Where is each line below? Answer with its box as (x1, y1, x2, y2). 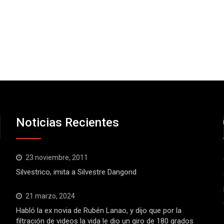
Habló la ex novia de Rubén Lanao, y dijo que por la (16, 206, 182, 215)
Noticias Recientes (16, 115, 119, 129)
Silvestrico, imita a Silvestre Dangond (16, 167, 137, 176)
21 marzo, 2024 (25, 192, 75, 200)
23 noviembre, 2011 (25, 153, 88, 161)
